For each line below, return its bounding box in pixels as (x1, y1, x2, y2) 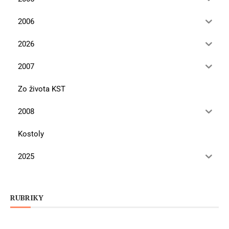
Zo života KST (18, 84, 65, 94)
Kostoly (18, 129, 44, 139)
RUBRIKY (10, 193, 43, 203)
